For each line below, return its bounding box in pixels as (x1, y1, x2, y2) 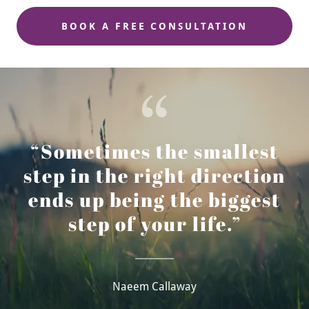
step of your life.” (68, 210, 241, 237)
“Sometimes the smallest (30, 138, 279, 164)
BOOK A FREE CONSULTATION (61, 21, 248, 32)
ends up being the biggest (28, 186, 281, 212)
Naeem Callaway (112, 280, 197, 293)
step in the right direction (23, 162, 286, 188)
